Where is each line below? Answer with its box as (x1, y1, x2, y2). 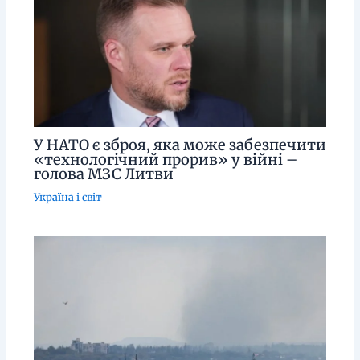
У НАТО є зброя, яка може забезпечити (33, 135, 326, 154)
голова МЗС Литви (33, 164, 174, 183)
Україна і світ (33, 190, 102, 204)
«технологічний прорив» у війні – (33, 149, 297, 169)
